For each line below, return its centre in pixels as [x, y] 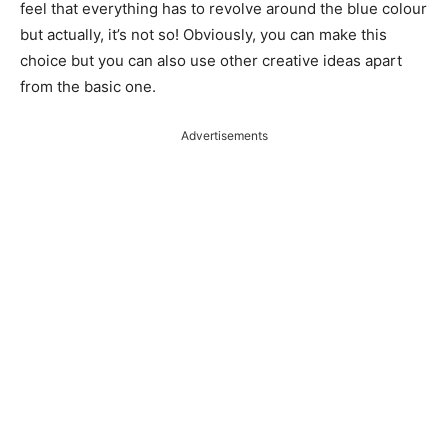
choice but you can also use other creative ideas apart [211, 61]
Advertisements [224, 136]
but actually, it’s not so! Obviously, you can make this [203, 35]
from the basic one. [88, 87]
